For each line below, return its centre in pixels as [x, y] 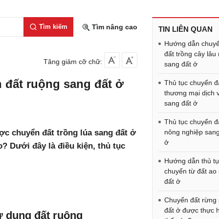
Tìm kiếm [53, 27]
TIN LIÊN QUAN [186, 29]
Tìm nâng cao [114, 27]
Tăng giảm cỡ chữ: [73, 62]
